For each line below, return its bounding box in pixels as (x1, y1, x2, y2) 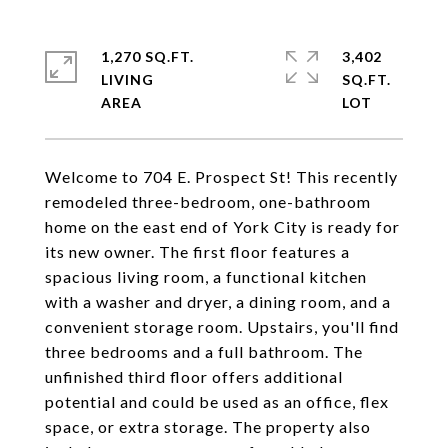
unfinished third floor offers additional (45, 367, 343, 386)
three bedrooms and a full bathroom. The (45, 342, 363, 361)
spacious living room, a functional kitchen (45, 267, 367, 286)
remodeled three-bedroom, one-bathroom (45, 192, 371, 211)
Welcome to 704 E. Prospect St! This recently (45, 167, 398, 186)
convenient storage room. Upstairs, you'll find (45, 317, 399, 336)
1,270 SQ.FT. (101, 48, 194, 65)
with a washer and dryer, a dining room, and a (45, 292, 391, 311)
